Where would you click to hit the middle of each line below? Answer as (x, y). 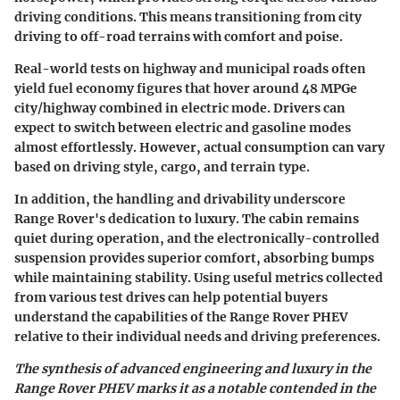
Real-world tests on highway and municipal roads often (190, 69)
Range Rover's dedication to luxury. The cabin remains (187, 219)
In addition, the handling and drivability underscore (180, 200)
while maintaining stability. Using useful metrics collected (199, 278)
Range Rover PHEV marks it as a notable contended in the (195, 389)
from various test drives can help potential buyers (171, 298)
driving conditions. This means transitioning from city (188, 17)
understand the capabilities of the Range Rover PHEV (181, 317)
